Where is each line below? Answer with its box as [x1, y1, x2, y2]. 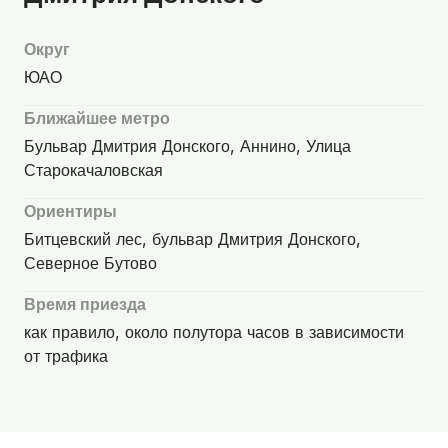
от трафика [24, 346, 108, 366]
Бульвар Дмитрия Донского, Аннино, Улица [24, 136, 351, 156]
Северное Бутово [24, 253, 157, 273]
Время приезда [24, 294, 146, 314]
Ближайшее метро [24, 108, 170, 128]
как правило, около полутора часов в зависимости [24, 322, 404, 342]
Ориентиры [24, 201, 117, 221]
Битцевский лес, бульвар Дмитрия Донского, [24, 229, 361, 249]
